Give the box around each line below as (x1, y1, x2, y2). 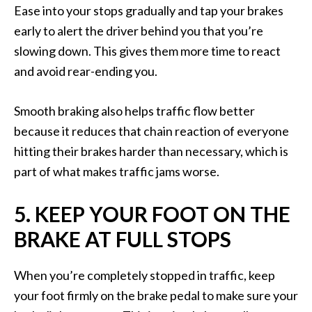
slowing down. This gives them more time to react (14, 43, 281, 59)
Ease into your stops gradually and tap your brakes (14, 3, 283, 19)
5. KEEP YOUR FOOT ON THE (14, 201, 290, 227)
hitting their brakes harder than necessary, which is (14, 143, 288, 159)
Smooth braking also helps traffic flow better (14, 103, 255, 119)
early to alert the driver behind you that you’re (14, 23, 263, 39)
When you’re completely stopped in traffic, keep (14, 267, 275, 283)
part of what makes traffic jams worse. (14, 164, 219, 180)
